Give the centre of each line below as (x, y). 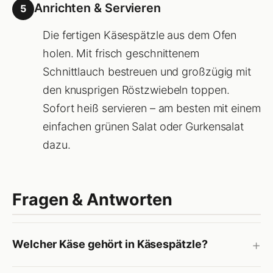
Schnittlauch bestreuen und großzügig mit (147, 71)
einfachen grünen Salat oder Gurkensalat (144, 126)
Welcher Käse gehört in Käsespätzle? (110, 244)
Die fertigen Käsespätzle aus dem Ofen (140, 35)
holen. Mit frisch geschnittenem (121, 53)
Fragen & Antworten (93, 199)
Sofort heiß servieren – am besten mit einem (152, 108)
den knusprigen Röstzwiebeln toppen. (136, 90)
